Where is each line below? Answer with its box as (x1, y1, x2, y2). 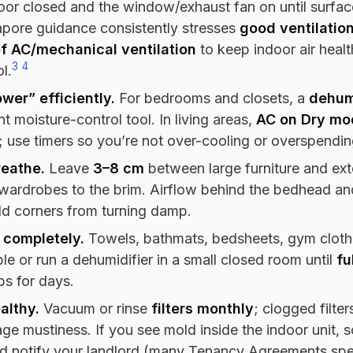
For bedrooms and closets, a (115, 89, 309, 106)
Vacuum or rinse (39, 299, 151, 317)
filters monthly (151, 299, 254, 317)
